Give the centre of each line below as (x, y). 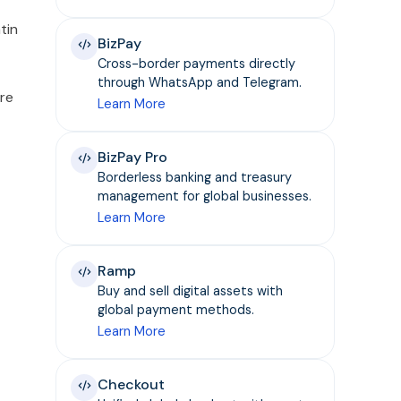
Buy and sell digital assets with (191, 291)
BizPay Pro (133, 158)
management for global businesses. (205, 196)
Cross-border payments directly (197, 64)
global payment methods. (176, 310)
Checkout (132, 385)
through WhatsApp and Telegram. (200, 83)
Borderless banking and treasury (195, 178)
